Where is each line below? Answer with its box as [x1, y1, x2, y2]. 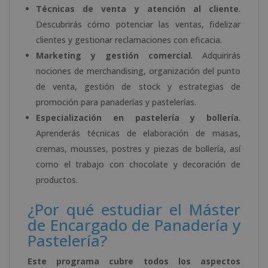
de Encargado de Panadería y [28, 214, 240, 236]
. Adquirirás [191, 49, 240, 61]
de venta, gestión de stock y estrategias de [36, 80, 240, 92]
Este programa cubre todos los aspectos [28, 255, 240, 267]
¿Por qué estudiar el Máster [28, 198, 240, 220]
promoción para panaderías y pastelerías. [36, 96, 196, 108]
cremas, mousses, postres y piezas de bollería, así [36, 142, 240, 154]
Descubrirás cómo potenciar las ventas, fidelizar [36, 18, 240, 30]
